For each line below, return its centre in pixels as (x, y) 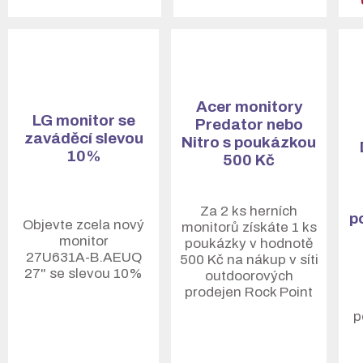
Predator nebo (249, 124)
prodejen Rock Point (249, 292)
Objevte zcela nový (83, 225)
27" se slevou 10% (83, 273)
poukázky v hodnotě (249, 243)
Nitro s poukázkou (249, 142)
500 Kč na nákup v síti (249, 260)
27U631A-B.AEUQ (83, 257)
